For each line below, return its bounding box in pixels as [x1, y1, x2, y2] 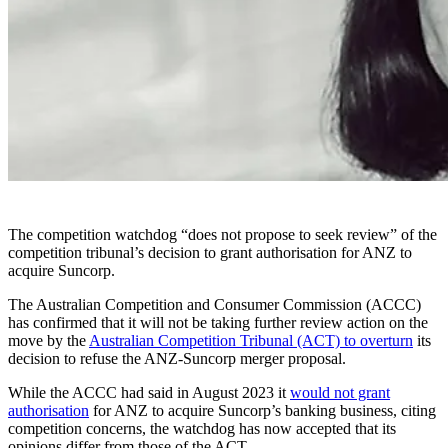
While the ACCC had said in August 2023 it [8, 383, 290, 401]
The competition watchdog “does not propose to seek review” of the [8, 225, 437, 243]
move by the [8, 331, 89, 349]
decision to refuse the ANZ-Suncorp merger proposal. [8, 349, 346, 367]
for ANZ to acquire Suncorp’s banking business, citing [89, 401, 436, 419]
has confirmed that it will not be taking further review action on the [8, 313, 428, 331]
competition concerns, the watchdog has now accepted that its [8, 419, 396, 437]
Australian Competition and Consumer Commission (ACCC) [36, 295, 421, 313]
